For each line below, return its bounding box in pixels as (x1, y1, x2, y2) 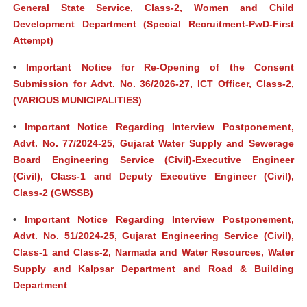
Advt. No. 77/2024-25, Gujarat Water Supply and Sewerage (13, 138, 294, 149)
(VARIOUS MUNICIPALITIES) (13, 95, 142, 106)
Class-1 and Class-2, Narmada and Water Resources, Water (13, 247, 294, 258)
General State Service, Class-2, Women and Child (13, 2, 294, 13)
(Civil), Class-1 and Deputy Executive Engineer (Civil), (13, 171, 294, 182)
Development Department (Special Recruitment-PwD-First (13, 19, 294, 29)
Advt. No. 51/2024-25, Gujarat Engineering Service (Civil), (13, 230, 294, 241)
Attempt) (13, 35, 53, 46)
